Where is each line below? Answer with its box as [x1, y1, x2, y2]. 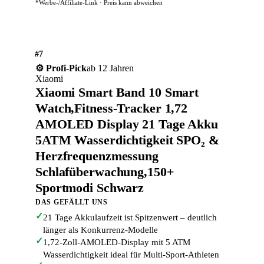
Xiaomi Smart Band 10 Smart [35, 85, 199, 100]
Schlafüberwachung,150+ [35, 164, 174, 179]
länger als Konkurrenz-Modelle [43, 225, 158, 235]
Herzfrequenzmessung [35, 148, 159, 163]
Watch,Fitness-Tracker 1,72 [35, 101, 188, 115]
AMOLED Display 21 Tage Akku [35, 117, 219, 131]
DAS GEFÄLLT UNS [35, 198, 108, 206]
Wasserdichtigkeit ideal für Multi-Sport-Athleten [43, 250, 219, 259]
